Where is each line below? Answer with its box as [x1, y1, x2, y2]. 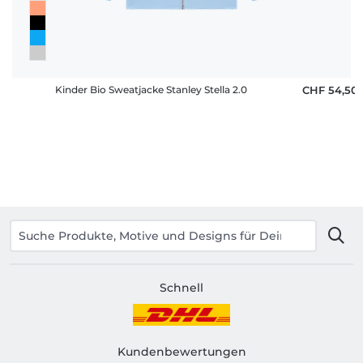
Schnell [160, 280, 203, 296]
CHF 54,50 [302, 83, 358, 96]
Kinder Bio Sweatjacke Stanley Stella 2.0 [54, 83, 247, 96]
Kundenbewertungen [117, 344, 246, 359]
